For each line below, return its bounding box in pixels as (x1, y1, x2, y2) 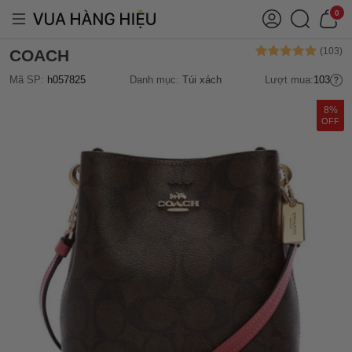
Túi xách (181, 74, 222, 86)
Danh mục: (129, 74, 182, 86)
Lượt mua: (265, 74, 313, 86)
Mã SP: (9, 74, 47, 86)
